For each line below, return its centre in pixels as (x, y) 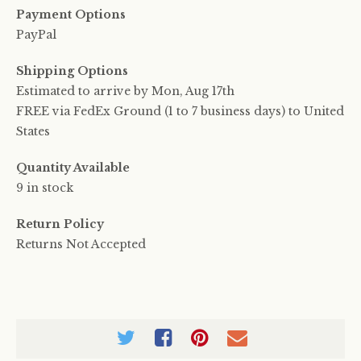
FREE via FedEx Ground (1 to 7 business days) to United (180, 111)
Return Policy (60, 224)
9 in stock (45, 188)
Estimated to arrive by (84, 91)
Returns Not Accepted (81, 244)
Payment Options (71, 15)
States (33, 131)
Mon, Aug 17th (193, 91)
